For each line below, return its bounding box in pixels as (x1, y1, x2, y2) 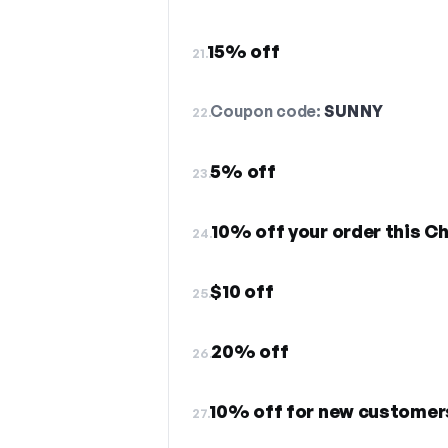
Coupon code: (210, 101, 325, 121)
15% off (207, 40, 280, 62)
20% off (211, 340, 289, 362)
